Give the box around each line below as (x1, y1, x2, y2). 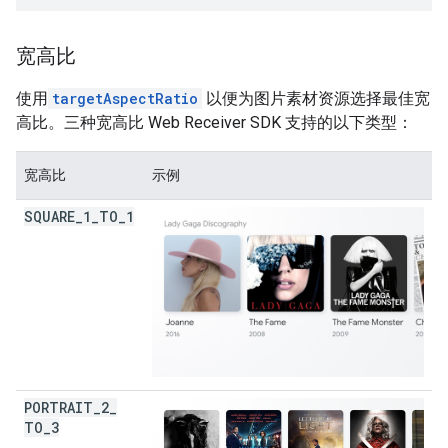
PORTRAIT (24, 398, 93, 418)
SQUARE (24, 207, 75, 227)
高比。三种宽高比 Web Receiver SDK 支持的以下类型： (16, 113, 413, 133)
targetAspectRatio (52, 89, 198, 109)
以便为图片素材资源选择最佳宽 (202, 89, 430, 109)
